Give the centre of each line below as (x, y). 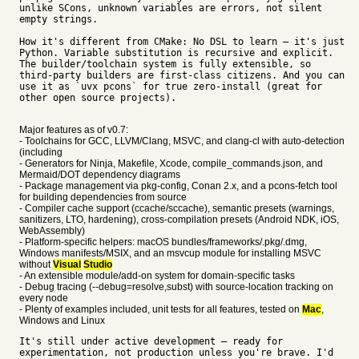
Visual (67, 264)
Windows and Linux (62, 321)
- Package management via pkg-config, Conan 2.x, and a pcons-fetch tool (178, 186)
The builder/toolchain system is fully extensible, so (165, 64)
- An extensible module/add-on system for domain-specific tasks (157, 276)
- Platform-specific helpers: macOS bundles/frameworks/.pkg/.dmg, (163, 242)
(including (41, 152)
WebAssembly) (52, 231)
